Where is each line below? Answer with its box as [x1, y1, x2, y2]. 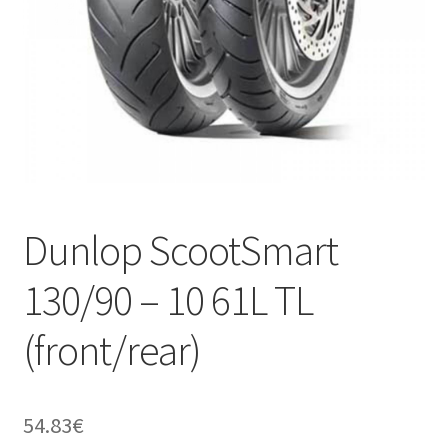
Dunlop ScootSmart [22, 224, 338, 277]
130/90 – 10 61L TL [22, 274, 313, 327]
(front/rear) [22, 324, 201, 377]
